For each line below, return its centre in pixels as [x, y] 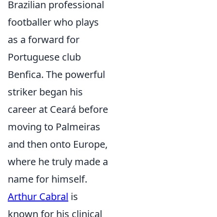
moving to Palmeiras [54, 127]
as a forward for [44, 39]
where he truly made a [58, 162]
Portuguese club [44, 57]
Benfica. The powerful [56, 74]
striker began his [45, 92]
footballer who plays [53, 22]
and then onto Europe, [58, 144]
